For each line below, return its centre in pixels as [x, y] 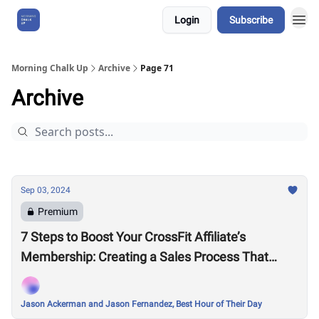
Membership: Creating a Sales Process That [145, 257]
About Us [75, 20]
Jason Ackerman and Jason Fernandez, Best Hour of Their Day [141, 304]
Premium [58, 211]
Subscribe [251, 20]
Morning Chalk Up [50, 68]
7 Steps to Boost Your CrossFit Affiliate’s [133, 237]
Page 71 [157, 68]
